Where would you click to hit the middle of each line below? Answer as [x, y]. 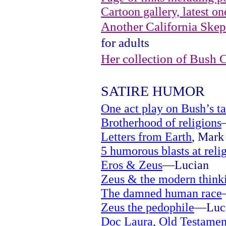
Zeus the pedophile [148, 207]
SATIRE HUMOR [153, 91]
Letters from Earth [146, 137]
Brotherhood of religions [161, 123]
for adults [125, 43]
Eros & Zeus [132, 165]
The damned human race [161, 193]
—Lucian [186, 165]
